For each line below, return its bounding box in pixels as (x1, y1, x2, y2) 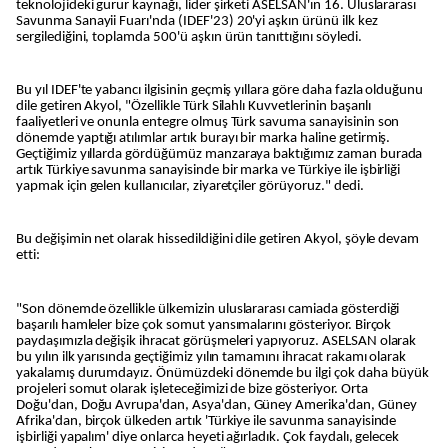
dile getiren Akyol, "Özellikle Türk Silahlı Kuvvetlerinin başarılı (16, 98, 372, 114)
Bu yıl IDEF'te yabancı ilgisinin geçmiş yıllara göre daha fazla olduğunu (16, 82, 424, 98)
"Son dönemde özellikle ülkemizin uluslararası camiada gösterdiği (16, 301, 400, 317)
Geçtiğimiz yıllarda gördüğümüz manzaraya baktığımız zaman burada (16, 146, 423, 162)
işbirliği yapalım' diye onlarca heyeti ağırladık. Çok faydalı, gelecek (16, 429, 400, 445)
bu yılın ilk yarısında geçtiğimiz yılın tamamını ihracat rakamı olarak (16, 349, 407, 365)
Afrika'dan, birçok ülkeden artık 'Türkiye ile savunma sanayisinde (16, 413, 397, 429)
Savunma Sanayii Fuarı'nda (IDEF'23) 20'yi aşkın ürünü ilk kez (16, 13, 378, 29)
